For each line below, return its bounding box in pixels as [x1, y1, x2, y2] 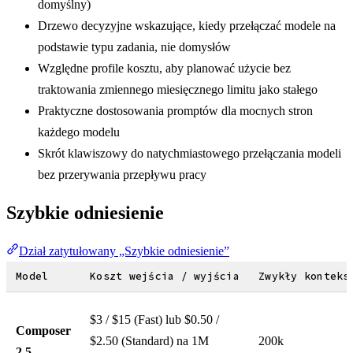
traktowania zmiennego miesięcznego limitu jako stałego [38, 82, 318, 96]
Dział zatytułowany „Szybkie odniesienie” [19, 243, 229, 258]
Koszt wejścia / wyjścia [90, 269, 240, 283]
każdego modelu [38, 124, 120, 139]
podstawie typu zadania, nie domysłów [38, 39, 231, 54]
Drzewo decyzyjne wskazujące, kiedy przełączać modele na [38, 18, 336, 32]
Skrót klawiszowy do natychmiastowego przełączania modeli [38, 146, 341, 160]
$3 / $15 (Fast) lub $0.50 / [90, 312, 219, 326]
